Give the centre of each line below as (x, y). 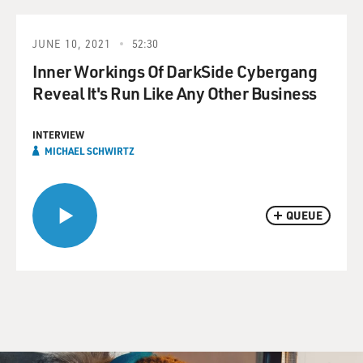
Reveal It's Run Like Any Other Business (175, 93)
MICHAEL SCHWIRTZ (90, 151)
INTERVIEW (58, 135)
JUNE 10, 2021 (72, 43)
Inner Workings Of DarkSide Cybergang (175, 71)
